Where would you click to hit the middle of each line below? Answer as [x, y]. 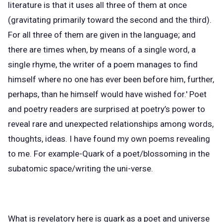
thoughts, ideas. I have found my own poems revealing [109, 139]
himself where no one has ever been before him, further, [111, 80]
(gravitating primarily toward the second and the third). [110, 20]
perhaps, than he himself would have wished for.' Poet [107, 94]
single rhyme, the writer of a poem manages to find [103, 65]
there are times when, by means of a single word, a [102, 50]
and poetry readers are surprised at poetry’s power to [107, 109]
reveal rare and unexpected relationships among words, [111, 124]
